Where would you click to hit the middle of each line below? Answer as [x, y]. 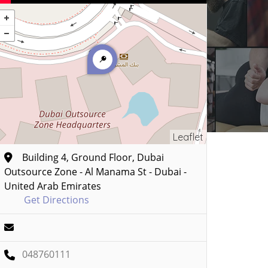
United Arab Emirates [53, 186]
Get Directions [57, 200]
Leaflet [188, 137]
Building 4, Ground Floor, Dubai [93, 157]
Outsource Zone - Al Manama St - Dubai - [95, 172]
